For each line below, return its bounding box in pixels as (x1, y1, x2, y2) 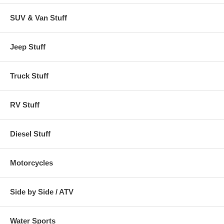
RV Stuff (10, 100, 39, 109)
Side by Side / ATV (10, 187, 73, 196)
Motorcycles (10, 158, 53, 167)
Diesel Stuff (10, 129, 50, 138)
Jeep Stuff (10, 42, 45, 51)
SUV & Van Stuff (10, 13, 67, 22)
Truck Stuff (10, 71, 48, 80)
